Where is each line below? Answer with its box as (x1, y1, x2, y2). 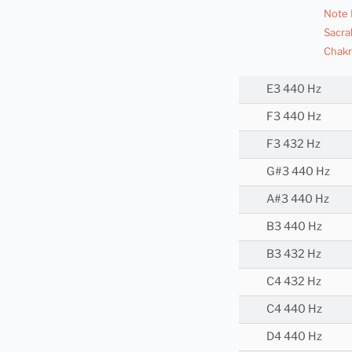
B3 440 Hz (266, 219, 322, 234)
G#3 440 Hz (266, 164, 330, 179)
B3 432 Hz (266, 247, 321, 262)
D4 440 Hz (266, 329, 322, 344)
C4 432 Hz (266, 274, 321, 289)
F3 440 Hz (266, 109, 321, 124)
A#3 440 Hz (266, 192, 329, 207)
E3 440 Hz (266, 82, 321, 97)
